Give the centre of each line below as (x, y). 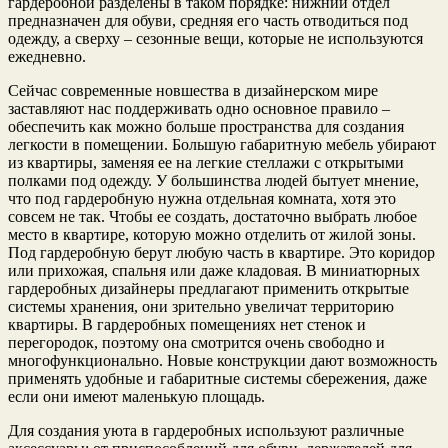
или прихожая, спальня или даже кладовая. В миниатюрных (214, 270)
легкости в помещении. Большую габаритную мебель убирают (222, 144)
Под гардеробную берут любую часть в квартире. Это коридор (221, 252)
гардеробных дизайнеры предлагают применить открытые (208, 288)
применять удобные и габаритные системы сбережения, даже (217, 378)
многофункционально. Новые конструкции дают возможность (222, 360)
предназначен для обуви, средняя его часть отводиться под (208, 20)
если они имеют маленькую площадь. (136, 396)
